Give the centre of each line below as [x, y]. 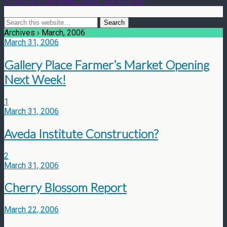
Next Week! [35, 79]
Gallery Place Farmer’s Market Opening [107, 64]
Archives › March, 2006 [45, 32]
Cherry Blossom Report [65, 187]
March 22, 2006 [31, 210]
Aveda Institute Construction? [81, 133]
